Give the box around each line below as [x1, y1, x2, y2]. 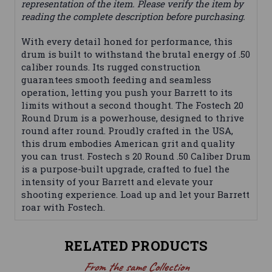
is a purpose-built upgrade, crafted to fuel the [21, 163, 229, 175]
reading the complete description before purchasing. [21, 10, 245, 23]
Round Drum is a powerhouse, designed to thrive [21, 112, 244, 124]
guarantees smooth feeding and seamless [21, 73, 211, 86]
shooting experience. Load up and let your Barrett [21, 188, 250, 201]
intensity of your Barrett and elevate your [21, 175, 213, 188]
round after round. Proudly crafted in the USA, [21, 124, 233, 137]
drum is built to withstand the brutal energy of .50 [21, 48, 250, 61]
